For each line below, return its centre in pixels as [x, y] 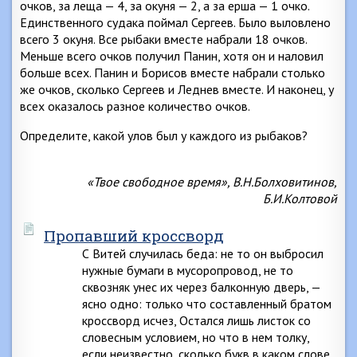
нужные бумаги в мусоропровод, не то [188, 270]
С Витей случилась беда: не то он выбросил [203, 253]
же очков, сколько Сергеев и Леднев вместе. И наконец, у [177, 89]
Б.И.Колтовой [300, 198]
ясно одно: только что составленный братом [207, 304]
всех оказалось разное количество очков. [135, 106]
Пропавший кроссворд [134, 235]
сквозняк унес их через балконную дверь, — [201, 287]
